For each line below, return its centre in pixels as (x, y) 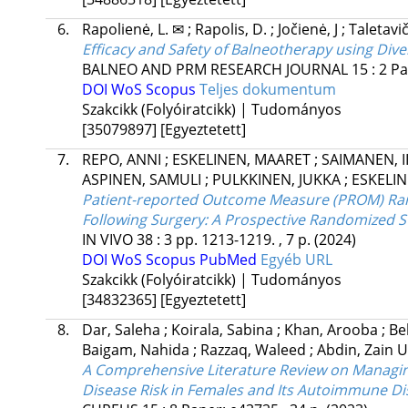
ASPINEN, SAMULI (143, 180)
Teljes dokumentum (267, 90)
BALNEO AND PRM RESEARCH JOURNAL (214, 70)
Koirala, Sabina (224, 330)
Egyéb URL (296, 260)
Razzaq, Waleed (255, 350)
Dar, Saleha (122, 330)
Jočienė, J (309, 30)
